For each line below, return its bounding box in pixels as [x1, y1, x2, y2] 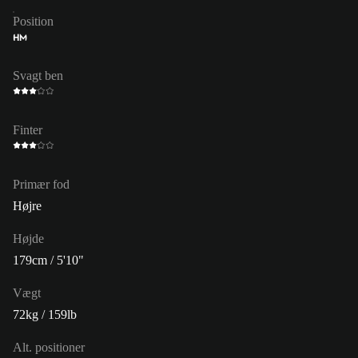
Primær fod [13, 177, 70, 191]
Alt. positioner [13, 340, 85, 354]
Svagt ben [13, 68, 63, 82]
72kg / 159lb [13, 307, 77, 321]
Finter [13, 122, 42, 137]
